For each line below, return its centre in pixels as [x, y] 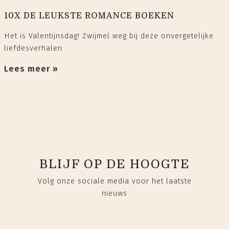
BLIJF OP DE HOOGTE [114, 164]
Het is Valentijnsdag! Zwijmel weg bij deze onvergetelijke [109, 36]
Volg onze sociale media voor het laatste [114, 181]
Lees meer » [31, 68]
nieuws [114, 193]
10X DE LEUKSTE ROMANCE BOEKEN [89, 16]
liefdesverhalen [33, 48]
